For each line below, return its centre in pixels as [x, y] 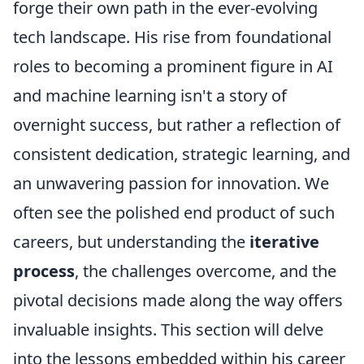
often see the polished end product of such [174, 212]
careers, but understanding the [129, 242]
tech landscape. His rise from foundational [172, 37]
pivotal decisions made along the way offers [178, 300]
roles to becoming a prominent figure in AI [173, 66]
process [44, 271]
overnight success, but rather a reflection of [177, 125]
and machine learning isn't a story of [150, 95]
